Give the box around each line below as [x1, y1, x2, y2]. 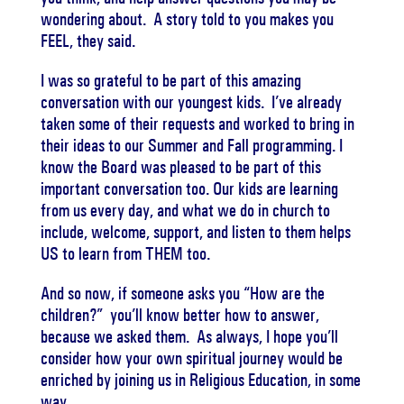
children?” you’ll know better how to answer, [40, 304, 319, 326]
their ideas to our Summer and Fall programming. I [40, 134, 343, 156]
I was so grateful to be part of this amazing [40, 69, 301, 91]
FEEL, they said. [40, 30, 135, 51]
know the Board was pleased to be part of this [40, 156, 321, 178]
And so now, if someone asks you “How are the [40, 282, 325, 304]
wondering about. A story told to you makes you [40, 8, 334, 30]
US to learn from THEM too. [40, 243, 210, 264]
